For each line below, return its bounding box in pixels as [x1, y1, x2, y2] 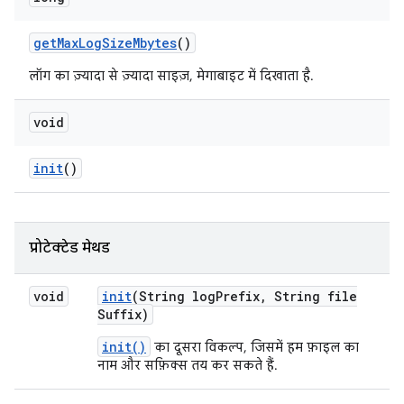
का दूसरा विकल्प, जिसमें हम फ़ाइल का [151, 339, 359, 355]
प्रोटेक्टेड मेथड [29, 239, 110, 257]
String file [267, 288, 357, 305]
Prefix [216, 288, 260, 305]
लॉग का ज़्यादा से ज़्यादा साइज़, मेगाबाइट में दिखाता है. [29, 68, 314, 84]
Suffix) [97, 306, 149, 323]
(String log [132, 288, 216, 305]
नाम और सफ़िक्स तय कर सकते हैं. [97, 357, 278, 373]
